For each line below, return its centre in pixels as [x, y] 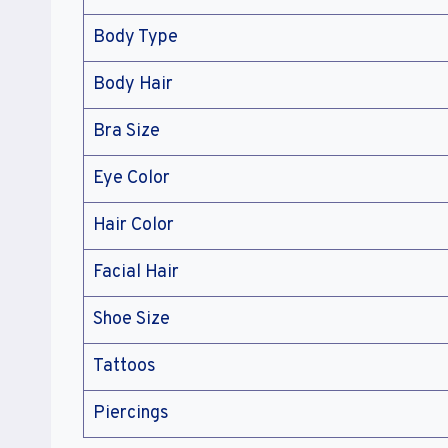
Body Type [135, 37]
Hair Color [133, 225]
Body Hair [133, 84]
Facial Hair [136, 272]
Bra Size [126, 131]
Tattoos [124, 366]
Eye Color [131, 178]
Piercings [131, 413]
